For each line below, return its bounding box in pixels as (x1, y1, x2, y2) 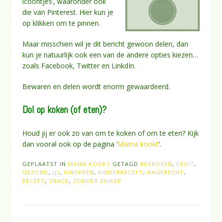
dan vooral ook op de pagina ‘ (22, 139, 117, 149)
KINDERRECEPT (98, 168, 143, 176)
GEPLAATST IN (22, 160, 68, 167)
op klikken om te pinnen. (22, 18, 100, 28)
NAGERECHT (147, 168, 184, 176)
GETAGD (112, 160, 140, 167)
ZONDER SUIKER (73, 176, 121, 184)
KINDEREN (64, 168, 94, 176)
